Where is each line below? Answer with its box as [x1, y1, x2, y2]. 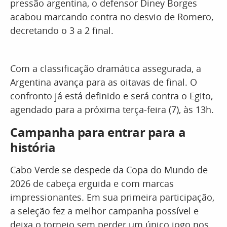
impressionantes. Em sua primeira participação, [10, 191, 214, 203]
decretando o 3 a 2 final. [10, 24, 113, 36]
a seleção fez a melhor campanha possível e [10, 205, 199, 217]
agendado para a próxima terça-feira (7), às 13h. [10, 103, 214, 116]
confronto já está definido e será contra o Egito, [10, 90, 213, 102]
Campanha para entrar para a [10, 124, 186, 140]
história [10, 139, 56, 156]
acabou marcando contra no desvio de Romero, [10, 11, 213, 23]
